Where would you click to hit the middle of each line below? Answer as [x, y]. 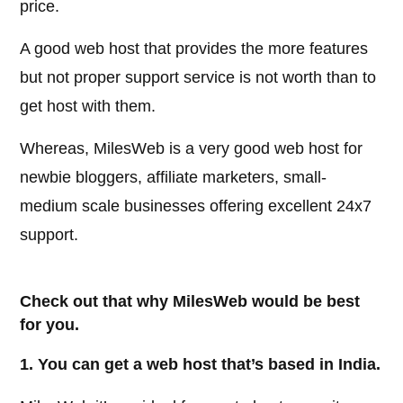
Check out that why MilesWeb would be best [190, 302]
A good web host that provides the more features [194, 49]
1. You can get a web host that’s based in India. [201, 365]
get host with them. [88, 107]
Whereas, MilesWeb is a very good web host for [192, 149]
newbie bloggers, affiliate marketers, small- [174, 178]
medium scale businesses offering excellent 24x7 [196, 206]
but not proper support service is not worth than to [198, 78]
